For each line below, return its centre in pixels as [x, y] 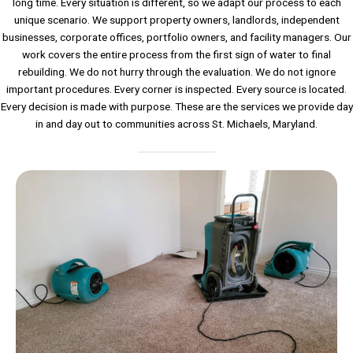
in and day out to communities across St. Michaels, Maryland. [176, 124]
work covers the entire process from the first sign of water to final [176, 55]
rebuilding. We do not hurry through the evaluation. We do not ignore [176, 72]
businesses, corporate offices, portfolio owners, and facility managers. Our [176, 37]
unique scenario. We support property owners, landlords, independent [176, 20]
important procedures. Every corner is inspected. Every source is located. [176, 89]
